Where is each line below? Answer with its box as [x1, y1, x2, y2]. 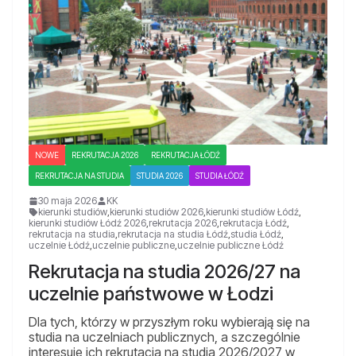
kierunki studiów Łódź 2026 [29, 217, 146, 230]
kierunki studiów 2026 [110, 206, 203, 219]
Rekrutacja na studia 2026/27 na [29, 260, 300, 284]
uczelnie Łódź [29, 239, 90, 252]
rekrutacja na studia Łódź [118, 228, 228, 241]
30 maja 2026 [38, 195, 97, 207]
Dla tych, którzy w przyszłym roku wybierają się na [29, 314, 310, 331]
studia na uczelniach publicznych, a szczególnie [29, 329, 300, 346]
